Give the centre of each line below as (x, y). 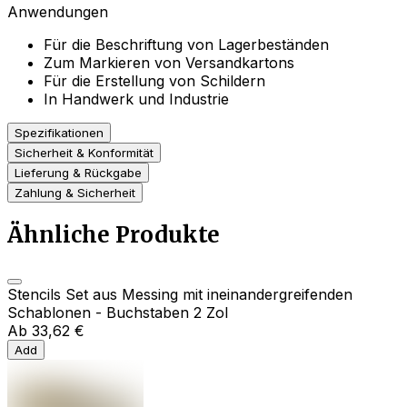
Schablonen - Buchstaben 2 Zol (118, 312)
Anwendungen (58, 12)
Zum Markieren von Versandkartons (169, 63)
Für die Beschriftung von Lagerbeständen (186, 45)
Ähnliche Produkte (114, 235)
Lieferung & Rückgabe (78, 173)
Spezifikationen (59, 133)
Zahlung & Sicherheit (75, 193)
